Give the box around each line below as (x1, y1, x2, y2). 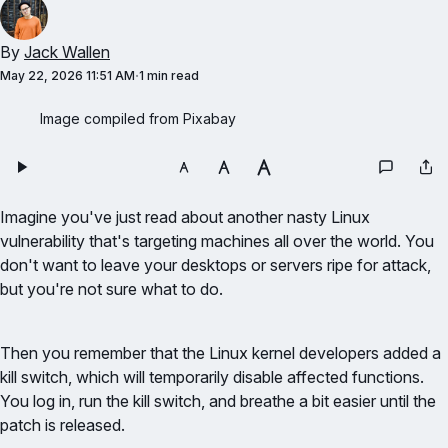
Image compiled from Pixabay (40, 110, 236, 128)
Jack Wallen (24, 42, 110, 63)
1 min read (139, 68, 199, 84)
